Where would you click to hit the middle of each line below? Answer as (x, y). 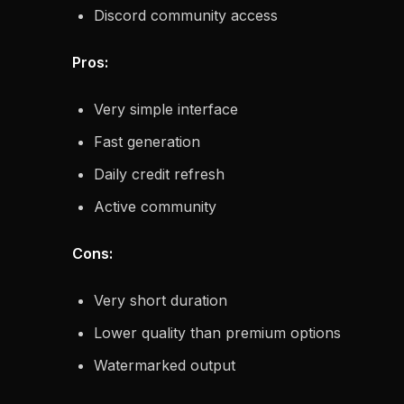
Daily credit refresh (159, 174)
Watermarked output (165, 365)
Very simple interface (166, 109)
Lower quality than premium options (217, 333)
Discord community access (186, 15)
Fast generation (147, 142)
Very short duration (161, 300)
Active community (155, 207)
